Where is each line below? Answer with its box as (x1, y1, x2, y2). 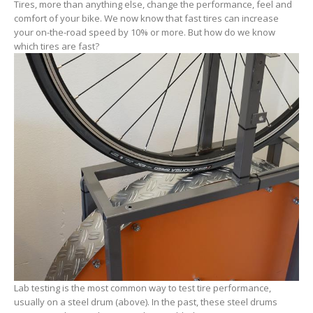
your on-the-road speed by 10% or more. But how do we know (14, 25, 275, 38)
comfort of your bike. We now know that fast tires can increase (14, 11, 279, 24)
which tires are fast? (14, 39, 99, 52)
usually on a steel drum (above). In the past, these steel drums (14, 295, 277, 308)
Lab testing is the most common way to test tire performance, (14, 281, 271, 294)
